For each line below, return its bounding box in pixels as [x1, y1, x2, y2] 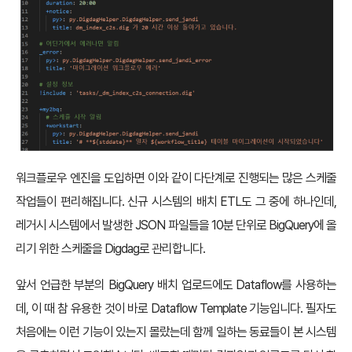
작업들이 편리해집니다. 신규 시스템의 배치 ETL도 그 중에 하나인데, [16, 193, 336, 209]
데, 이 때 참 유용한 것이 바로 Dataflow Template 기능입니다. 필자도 [16, 300, 336, 316]
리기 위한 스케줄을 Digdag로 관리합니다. [16, 240, 205, 256]
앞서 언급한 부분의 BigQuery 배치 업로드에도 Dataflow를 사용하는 [16, 277, 336, 292]
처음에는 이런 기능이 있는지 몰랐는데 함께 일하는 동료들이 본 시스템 [16, 324, 336, 339]
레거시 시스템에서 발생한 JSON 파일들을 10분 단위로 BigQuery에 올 [16, 217, 336, 233]
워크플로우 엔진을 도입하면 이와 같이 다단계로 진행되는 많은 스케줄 [16, 170, 336, 185]
